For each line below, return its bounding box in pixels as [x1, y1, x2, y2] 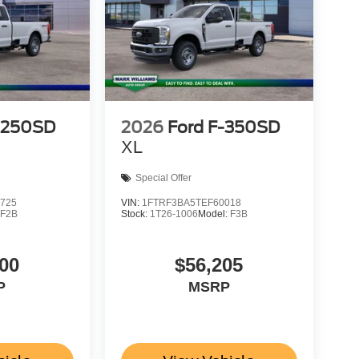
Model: [197, 208, 230, 220]
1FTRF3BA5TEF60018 [141, 197, 241, 208]
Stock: [120, 208, 150, 220]
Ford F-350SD [167, 117, 280, 137]
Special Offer [135, 172, 192, 184]
